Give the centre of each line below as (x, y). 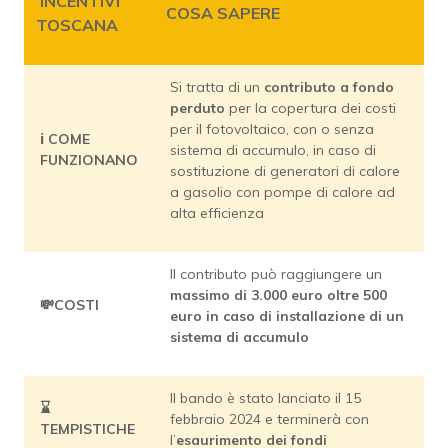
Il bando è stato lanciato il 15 (265, 398)
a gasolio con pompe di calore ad (282, 192)
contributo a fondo (329, 87)
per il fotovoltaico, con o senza (272, 129)
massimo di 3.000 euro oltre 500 (278, 295)
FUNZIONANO (89, 160)
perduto (199, 108)
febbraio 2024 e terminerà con (269, 419)
